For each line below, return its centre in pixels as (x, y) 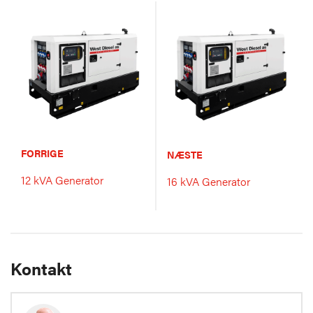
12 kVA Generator (62, 180)
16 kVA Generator (209, 182)
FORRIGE (42, 153)
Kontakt (41, 268)
